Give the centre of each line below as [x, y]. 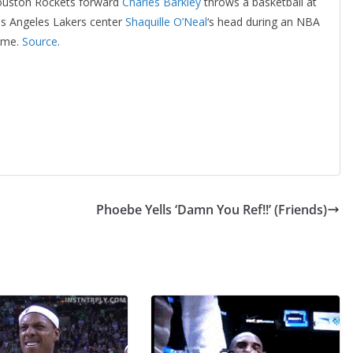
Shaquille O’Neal [166, 22]
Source [40, 41]
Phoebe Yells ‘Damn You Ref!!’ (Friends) [212, 210]
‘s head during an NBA [264, 22]
